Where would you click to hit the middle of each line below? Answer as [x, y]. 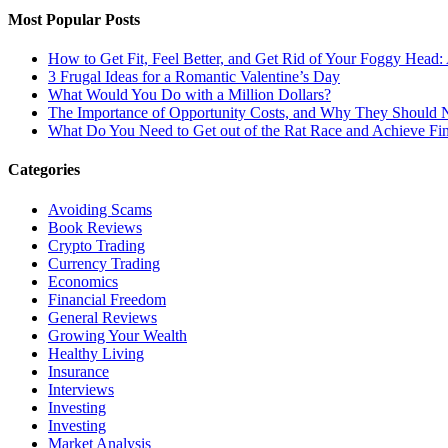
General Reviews [102, 317]
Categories [44, 170]
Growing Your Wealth [117, 335]
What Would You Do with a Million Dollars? [189, 95]
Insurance [78, 371]
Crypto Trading [96, 245]
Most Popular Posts [74, 19]
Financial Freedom [107, 299]
